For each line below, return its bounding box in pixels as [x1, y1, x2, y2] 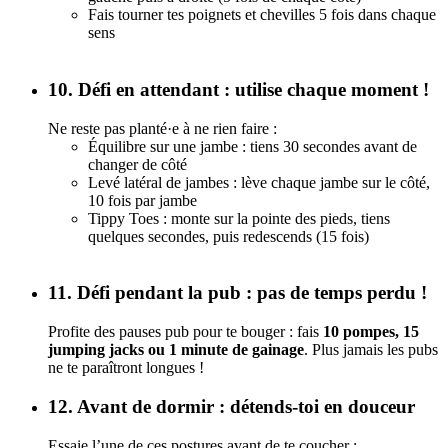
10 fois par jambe [88, 191, 197, 209]
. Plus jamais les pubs [304, 341, 438, 359]
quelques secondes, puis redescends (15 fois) [88, 227, 369, 245]
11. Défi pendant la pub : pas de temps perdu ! [48, 282, 427, 304]
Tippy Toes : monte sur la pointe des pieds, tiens [88, 209, 390, 227]
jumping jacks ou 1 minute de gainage [48, 341, 304, 359]
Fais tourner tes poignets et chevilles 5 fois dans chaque [88, 6, 436, 24]
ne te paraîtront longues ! [48, 359, 204, 377]
